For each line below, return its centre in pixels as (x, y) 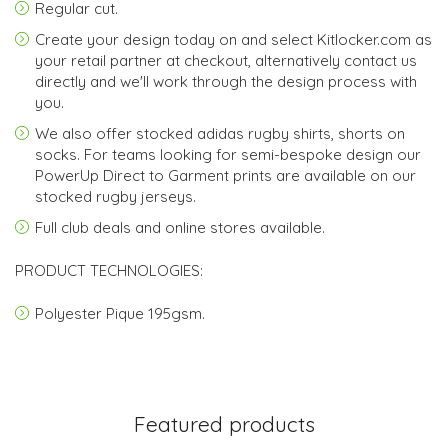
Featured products (224, 423)
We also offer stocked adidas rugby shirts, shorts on (220, 133)
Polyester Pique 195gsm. (120, 313)
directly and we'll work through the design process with (226, 81)
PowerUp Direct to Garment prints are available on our (225, 175)
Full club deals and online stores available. (180, 227)
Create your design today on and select (176, 39)
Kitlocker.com (364, 39)
